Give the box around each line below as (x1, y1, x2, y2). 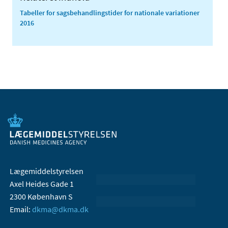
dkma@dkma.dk (32, 204, 89, 214)
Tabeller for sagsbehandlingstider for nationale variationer (20, 8, 199, 17)
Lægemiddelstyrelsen (10, 165, 83, 176)
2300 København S (10, 191, 73, 202)
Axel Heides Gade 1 (10, 178, 74, 189)
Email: (10, 204, 32, 214)
